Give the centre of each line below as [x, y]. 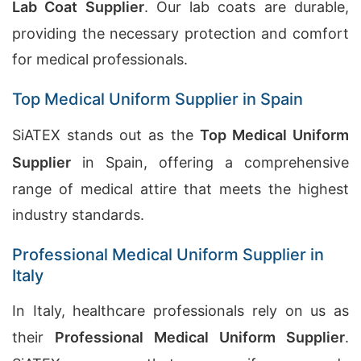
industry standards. [78, 215]
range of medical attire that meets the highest [180, 189]
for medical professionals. [100, 59]
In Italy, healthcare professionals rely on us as [180, 311]
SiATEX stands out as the [106, 135]
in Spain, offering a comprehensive [210, 162]
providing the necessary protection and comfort [180, 33]
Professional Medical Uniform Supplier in [168, 255]
